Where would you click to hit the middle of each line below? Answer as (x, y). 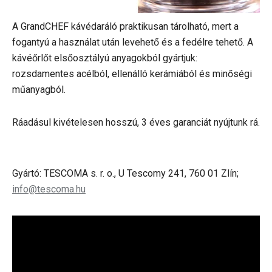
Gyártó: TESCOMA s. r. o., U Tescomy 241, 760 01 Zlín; (125, 173)
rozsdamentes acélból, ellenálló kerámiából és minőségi (132, 74)
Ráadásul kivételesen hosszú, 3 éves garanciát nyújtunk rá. (136, 122)
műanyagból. (39, 90)
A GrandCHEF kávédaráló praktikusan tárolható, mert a (125, 26)
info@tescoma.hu (49, 189)
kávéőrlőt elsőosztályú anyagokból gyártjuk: (105, 58)
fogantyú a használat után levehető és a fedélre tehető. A (133, 42)
